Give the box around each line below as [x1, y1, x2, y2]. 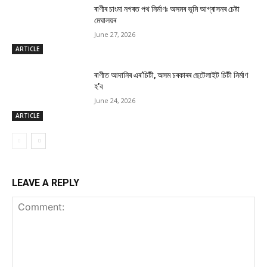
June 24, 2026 [94, 96, 136, 105]
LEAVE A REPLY [12, 177, 79, 189]
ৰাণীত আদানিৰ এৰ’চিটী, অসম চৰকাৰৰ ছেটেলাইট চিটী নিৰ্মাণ [94, 70, 249, 80]
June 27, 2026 [94, 29, 136, 39]
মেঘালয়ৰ [94, 15, 117, 25]
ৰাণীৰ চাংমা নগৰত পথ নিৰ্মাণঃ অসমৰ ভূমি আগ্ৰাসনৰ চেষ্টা [94, 4, 240, 14]
